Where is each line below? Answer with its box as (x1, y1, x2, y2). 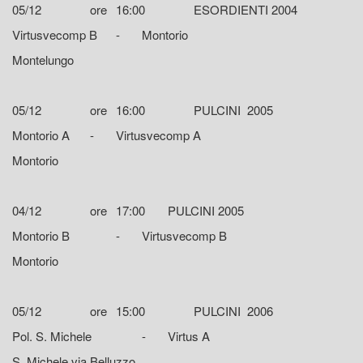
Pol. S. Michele (12, 327, 92, 345)
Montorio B (12, 227, 70, 245)
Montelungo (12, 51, 74, 69)
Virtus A (168, 327, 210, 345)
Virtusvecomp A (116, 126, 201, 144)
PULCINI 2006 (194, 302, 273, 320)
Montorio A (12, 126, 70, 144)
